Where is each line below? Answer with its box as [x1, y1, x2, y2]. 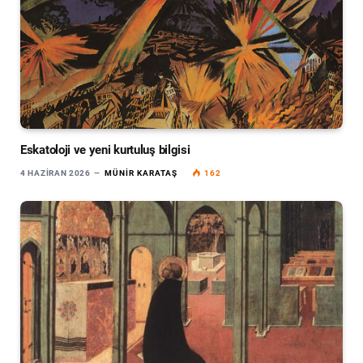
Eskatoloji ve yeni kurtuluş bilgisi [20, 142, 190, 157]
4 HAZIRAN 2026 [20, 168, 91, 177]
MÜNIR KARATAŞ [104, 168, 177, 177]
